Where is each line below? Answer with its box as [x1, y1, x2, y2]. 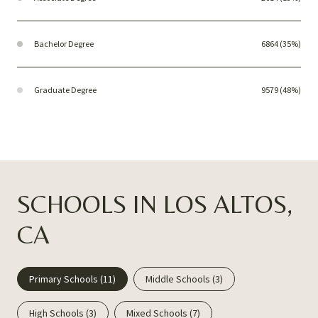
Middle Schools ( [146, 272, 215, 285]
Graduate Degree [34, 84, 97, 95]
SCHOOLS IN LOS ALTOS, [17, 189, 292, 219]
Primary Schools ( [29, 272, 103, 285]
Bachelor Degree [34, 38, 94, 49]
